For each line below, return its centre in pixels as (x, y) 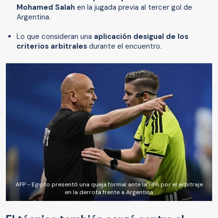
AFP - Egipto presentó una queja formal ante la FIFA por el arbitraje (109, 184)
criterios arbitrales (53, 46)
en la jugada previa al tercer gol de (135, 8)
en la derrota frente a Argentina (109, 192)
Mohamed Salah (47, 8)
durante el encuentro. (125, 46)
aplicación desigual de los (140, 37)
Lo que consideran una (54, 37)
